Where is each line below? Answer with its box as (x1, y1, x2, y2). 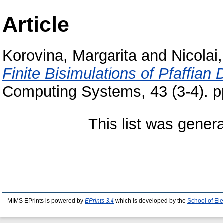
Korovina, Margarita (2, 47, 137, 65)
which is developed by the (114, 198, 187, 204)
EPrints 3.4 (85, 198, 114, 204)
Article (2, 12, 69, 36)
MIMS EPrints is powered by (7, 198, 85, 204)
